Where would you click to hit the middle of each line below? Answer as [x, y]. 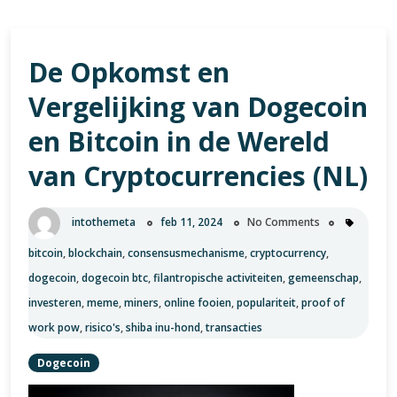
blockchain [95, 253]
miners [141, 303]
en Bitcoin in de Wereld [179, 141]
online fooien [198, 303]
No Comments [284, 222]
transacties [234, 327]
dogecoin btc [115, 278]
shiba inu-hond [163, 327]
